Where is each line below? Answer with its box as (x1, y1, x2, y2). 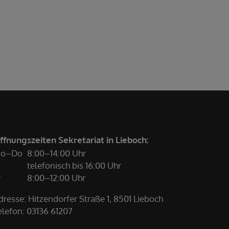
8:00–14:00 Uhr (27, 147, 86, 158)
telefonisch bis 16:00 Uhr (27, 159, 121, 171)
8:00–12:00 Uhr (27, 172, 85, 183)
